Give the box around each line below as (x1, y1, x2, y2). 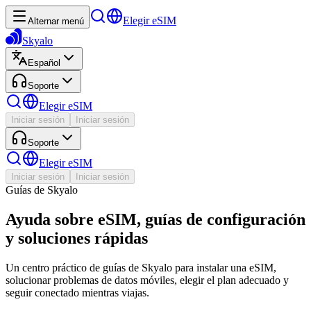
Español (28, 58, 60, 68)
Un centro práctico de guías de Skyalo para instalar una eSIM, (6, 261, 276, 274)
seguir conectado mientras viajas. (6, 286, 149, 299)
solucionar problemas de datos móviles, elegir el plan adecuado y (6, 274, 289, 286)
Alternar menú (28, 16, 84, 26)
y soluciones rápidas (6, 228, 148, 247)
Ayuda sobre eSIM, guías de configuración (6, 210, 305, 228)
